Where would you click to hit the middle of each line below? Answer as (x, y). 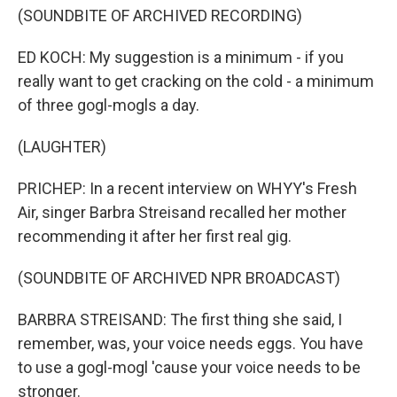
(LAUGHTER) (62, 147)
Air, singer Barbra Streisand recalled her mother (182, 212)
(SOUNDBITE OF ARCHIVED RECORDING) (160, 16)
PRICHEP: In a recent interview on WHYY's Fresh (187, 188)
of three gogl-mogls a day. (109, 105)
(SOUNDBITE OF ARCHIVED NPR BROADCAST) (179, 278)
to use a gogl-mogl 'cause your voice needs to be (189, 367)
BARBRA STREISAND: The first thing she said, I (180, 319)
